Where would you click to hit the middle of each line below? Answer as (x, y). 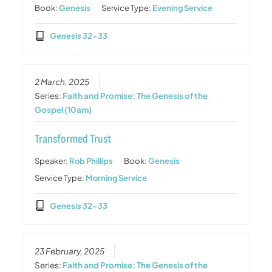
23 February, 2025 (70, 251)
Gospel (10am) (63, 109)
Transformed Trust (73, 139)
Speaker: (52, 161)
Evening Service (183, 8)
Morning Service (117, 178)
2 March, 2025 (62, 81)
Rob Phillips (91, 161)
